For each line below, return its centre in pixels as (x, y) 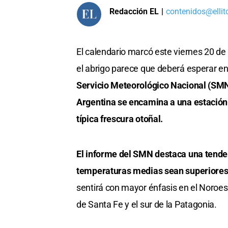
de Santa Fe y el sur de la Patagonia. (147, 205)
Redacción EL (134, 11)
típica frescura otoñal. (120, 119)
